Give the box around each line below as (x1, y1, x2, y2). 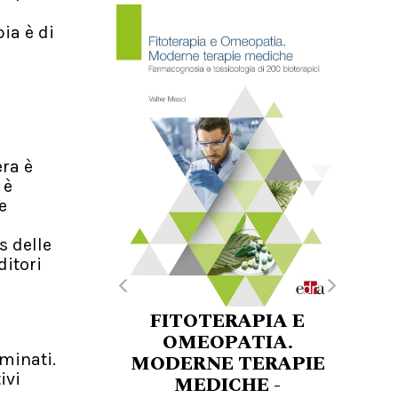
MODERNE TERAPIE (130, 349, 325, 378)
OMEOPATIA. (162, 328, 293, 357)
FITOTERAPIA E (150, 306, 305, 336)
